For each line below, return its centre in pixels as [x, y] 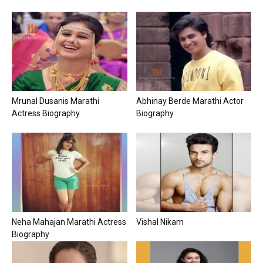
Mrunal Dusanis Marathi [55, 101]
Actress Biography [46, 113]
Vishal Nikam [160, 222]
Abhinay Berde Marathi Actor [190, 101]
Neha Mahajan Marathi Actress [69, 222]
